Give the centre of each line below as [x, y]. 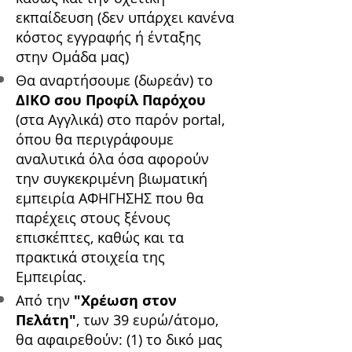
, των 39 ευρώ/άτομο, [147, 320]
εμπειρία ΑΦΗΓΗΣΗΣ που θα [110, 198]
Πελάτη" [46, 321]
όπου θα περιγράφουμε [95, 139]
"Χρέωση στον [125, 301]
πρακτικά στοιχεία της [90, 257]
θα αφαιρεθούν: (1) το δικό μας [119, 340]
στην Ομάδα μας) [72, 57]
